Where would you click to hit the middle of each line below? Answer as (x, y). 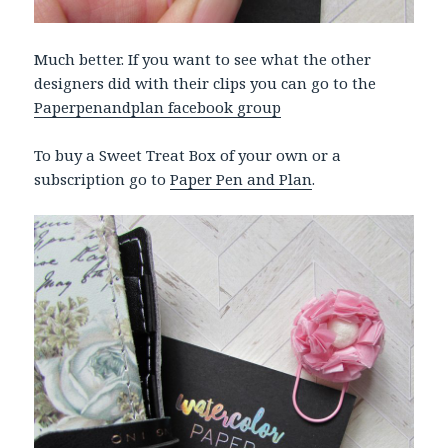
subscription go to (102, 178)
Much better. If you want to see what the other (203, 58)
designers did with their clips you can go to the (205, 82)
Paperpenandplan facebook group (158, 106)
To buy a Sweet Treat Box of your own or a (188, 154)
